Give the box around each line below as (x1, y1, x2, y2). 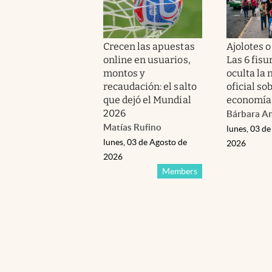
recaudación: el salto (103, 80, 197, 92)
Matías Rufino (103, 121, 161, 132)
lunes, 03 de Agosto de (103, 137, 187, 147)
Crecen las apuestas (103, 40, 195, 52)
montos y (103, 67, 145, 79)
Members (161, 166, 197, 176)
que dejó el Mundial (103, 93, 191, 106)
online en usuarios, (103, 53, 191, 66)
